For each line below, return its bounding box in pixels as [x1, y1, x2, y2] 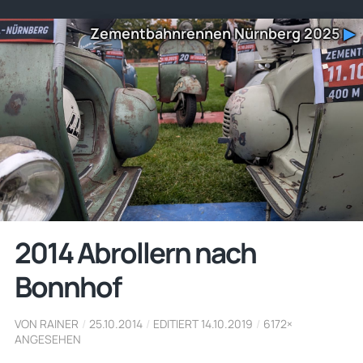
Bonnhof [14, 267, 121, 306]
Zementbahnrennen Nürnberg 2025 [90, 23, 344, 43]
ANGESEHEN [14, 331, 81, 347]
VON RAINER [14, 315, 79, 331]
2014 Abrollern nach [14, 233, 256, 272]
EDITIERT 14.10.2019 [152, 315, 253, 331]
